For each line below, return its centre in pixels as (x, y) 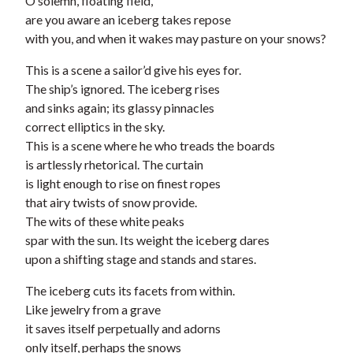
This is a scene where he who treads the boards (150, 146)
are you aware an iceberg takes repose (128, 20)
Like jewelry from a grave (93, 310)
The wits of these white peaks (105, 221)
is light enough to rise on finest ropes (123, 184)
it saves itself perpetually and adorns (123, 329)
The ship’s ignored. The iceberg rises (123, 89)
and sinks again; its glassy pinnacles (120, 108)
